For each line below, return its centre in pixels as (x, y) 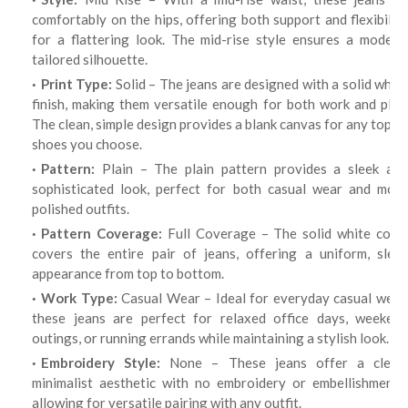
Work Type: (79, 298)
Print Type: (77, 84)
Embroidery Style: (101, 362)
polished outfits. (81, 209)
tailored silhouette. (90, 59)
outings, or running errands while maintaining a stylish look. (210, 338)
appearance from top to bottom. (128, 273)
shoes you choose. (87, 144)
